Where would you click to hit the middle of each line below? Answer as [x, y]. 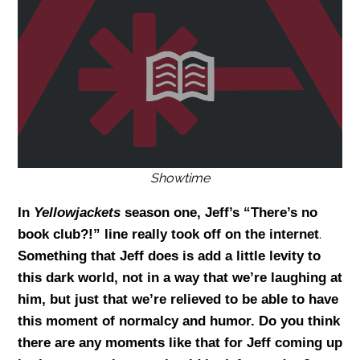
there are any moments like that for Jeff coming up [180, 342]
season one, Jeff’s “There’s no [219, 212]
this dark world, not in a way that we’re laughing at [180, 277]
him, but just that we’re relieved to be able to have [178, 299]
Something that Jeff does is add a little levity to [169, 256]
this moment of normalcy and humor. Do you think [178, 321]
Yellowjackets [77, 212]
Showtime [180, 178]
